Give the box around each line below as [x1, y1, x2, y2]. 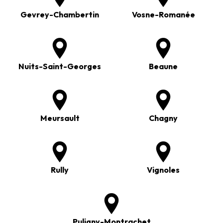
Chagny [149, 113, 178, 123]
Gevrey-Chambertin [20, 9, 99, 20]
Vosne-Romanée [131, 9, 195, 20]
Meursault [40, 113, 80, 123]
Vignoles [147, 165, 180, 175]
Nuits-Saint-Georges [18, 61, 101, 72]
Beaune [149, 61, 178, 72]
